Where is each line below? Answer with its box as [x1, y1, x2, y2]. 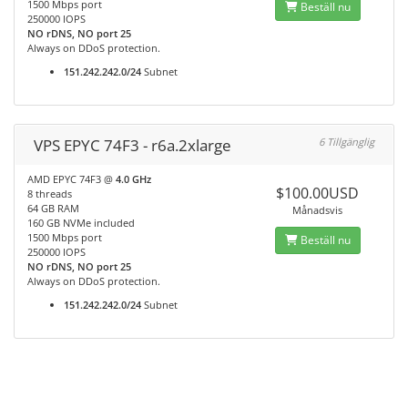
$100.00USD [276, 183, 360, 203]
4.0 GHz [116, 172, 151, 186]
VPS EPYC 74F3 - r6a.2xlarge [34, 135, 231, 156]
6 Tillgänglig [319, 135, 374, 148]
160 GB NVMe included [27, 216, 135, 229]
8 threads [27, 187, 72, 200]
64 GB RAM [27, 201, 79, 215]
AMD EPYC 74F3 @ [27, 172, 116, 186]
